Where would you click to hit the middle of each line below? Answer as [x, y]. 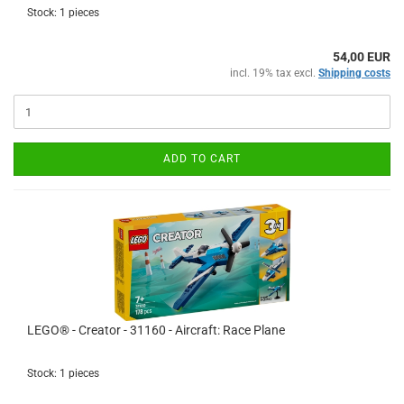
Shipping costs [354, 73]
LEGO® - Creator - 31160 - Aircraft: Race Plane [156, 330]
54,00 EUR [362, 57]
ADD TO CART [202, 159]
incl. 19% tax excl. [274, 73]
